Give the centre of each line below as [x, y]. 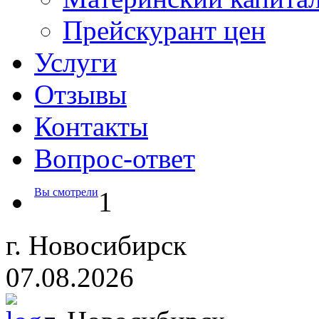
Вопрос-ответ [115, 158]
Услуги [75, 62]
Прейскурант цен [164, 30]
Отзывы [80, 94]
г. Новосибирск [96, 245]
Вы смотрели [66, 192]
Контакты [91, 126]
